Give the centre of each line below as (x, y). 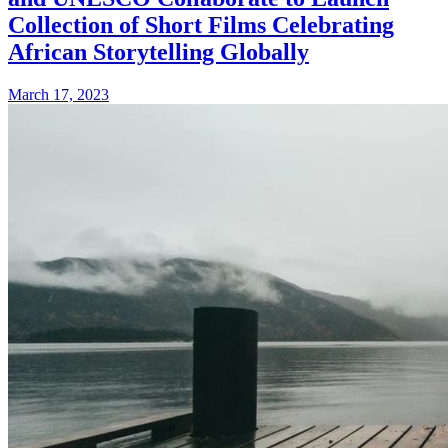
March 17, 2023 (58, 95)
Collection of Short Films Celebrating (201, 25)
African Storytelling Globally (158, 52)
